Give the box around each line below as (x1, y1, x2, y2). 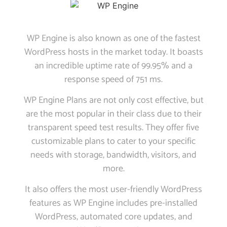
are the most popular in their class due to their (25, 106, 202, 122)
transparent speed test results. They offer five (28, 120, 199, 135)
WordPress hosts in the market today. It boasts (24, 44, 203, 60)
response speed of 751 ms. (64, 71, 163, 87)
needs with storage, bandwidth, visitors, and (30, 147, 197, 163)
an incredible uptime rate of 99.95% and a (34, 58, 193, 73)
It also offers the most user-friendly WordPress (25, 182, 202, 198)
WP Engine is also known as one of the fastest (26, 30, 201, 46)
